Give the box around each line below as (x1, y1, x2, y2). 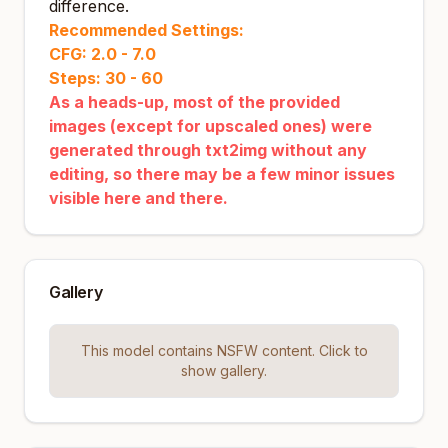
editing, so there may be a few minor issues (49, 164, 395, 184)
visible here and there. (49, 188, 228, 208)
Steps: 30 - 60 (49, 68, 163, 88)
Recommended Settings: (49, 20, 244, 40)
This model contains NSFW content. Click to (80, 342, 368, 359)
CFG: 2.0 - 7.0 (49, 44, 156, 64)
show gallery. (181, 362, 267, 379)
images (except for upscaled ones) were (49, 116, 372, 136)
